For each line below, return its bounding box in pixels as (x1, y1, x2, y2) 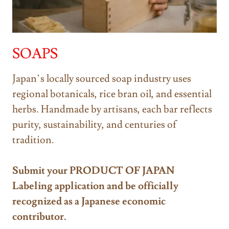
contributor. (12, 210, 66, 223)
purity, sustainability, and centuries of (12, 118, 177, 131)
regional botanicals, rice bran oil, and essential (12, 87, 212, 101)
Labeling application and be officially (12, 179, 178, 193)
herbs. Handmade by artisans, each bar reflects (12, 102, 212, 116)
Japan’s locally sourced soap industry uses (12, 72, 191, 85)
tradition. (12, 133, 56, 147)
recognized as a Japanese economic (12, 194, 166, 208)
